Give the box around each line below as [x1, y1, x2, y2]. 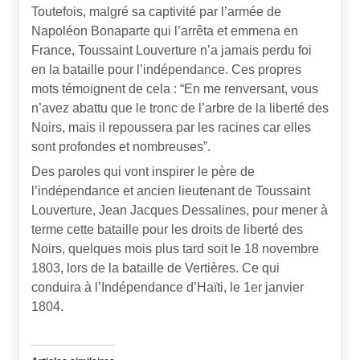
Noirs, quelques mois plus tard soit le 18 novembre [31, 241, 319, 256]
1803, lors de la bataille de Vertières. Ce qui [31, 260, 280, 275]
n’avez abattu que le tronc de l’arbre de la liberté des [31, 101, 329, 116]
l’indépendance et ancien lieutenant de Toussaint [31, 183, 310, 198]
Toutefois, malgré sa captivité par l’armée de [31, 5, 281, 19]
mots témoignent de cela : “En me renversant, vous [31, 82, 318, 96]
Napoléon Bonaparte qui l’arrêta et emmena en [31, 24, 298, 39]
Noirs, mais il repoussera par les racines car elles [31, 121, 311, 135]
